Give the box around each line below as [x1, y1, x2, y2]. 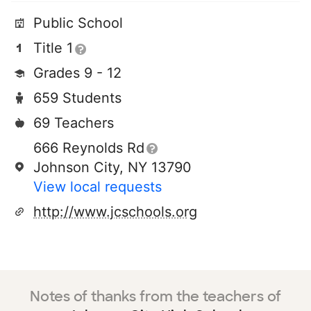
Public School [33, 15, 123, 31]
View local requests [33, 178, 162, 195]
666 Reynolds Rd [33, 140, 144, 156]
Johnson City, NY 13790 [33, 159, 192, 176]
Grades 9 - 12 [33, 65, 121, 81]
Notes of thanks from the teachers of [30, 287, 281, 305]
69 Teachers [33, 115, 114, 131]
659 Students [33, 90, 121, 106]
